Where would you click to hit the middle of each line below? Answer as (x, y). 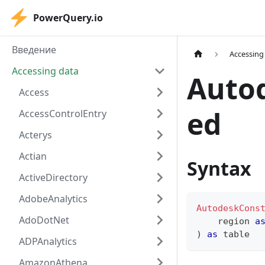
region (226, 222)
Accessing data (45, 71)
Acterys (35, 135)
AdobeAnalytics (53, 199)
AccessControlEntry (63, 114)
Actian (33, 156)
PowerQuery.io (68, 18)
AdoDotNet (44, 220)
